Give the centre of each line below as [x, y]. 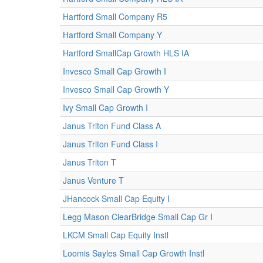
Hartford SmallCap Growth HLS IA [126, 53]
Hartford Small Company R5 [115, 16]
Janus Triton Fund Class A [112, 126]
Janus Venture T [93, 180]
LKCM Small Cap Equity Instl [116, 235]
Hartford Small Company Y [112, 35]
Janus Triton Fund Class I [110, 144]
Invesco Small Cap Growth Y [116, 89]
